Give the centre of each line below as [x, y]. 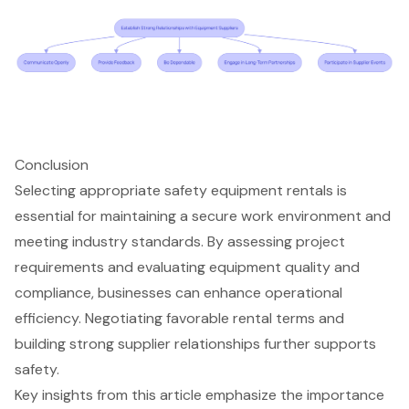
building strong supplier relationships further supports [195, 344]
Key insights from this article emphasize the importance [199, 395]
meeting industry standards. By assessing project [180, 242]
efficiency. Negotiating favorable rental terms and [179, 319]
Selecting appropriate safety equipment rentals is [181, 191]
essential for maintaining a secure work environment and [203, 216]
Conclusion [52, 165]
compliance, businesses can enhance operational [178, 293]
